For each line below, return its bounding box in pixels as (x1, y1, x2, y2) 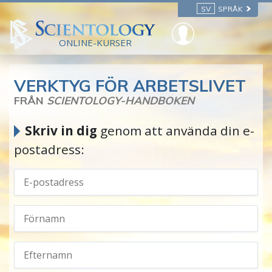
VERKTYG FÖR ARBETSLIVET (14, 75, 246, 97)
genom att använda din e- (97, 122, 254, 140)
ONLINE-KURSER (59, 36, 132, 49)
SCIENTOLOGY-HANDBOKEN (47, 93, 194, 107)
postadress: (14, 141, 84, 158)
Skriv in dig (25, 122, 97, 140)
